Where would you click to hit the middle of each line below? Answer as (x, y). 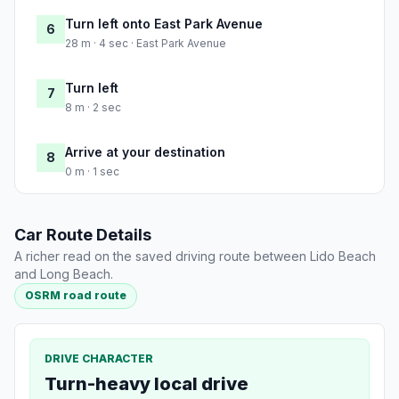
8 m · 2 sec (93, 108)
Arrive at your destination (145, 152)
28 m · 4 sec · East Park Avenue (146, 44)
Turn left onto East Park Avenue (164, 24)
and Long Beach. (64, 274)
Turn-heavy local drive (147, 383)
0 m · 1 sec (92, 172)
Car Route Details (83, 235)
